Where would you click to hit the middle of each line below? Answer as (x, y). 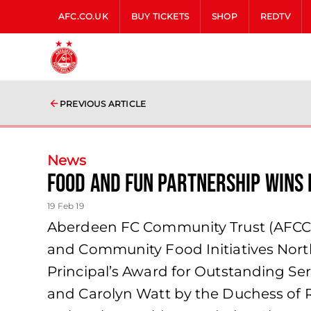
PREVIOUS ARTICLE (103, 104)
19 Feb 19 (66, 206)
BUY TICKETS (160, 16)
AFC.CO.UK (83, 16)
